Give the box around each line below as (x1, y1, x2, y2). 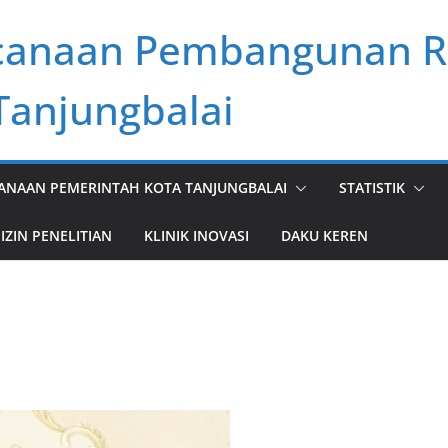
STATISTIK (339, 178, 405, 197)
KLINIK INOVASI (144, 226, 249, 245)
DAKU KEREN (281, 226, 368, 245)
